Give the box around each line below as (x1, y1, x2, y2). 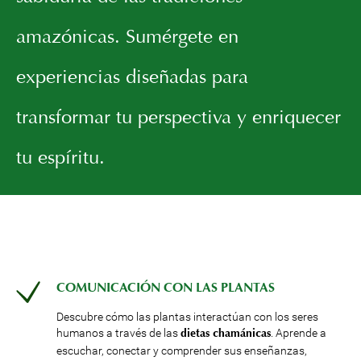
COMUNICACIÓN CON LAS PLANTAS (56, 282, 275, 295)
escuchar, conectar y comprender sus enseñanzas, (56, 344, 307, 357)
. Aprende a (271, 326, 326, 339)
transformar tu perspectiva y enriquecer (16, 109, 341, 128)
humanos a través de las (56, 326, 180, 339)
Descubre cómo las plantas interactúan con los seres (56, 310, 318, 323)
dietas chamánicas (180, 329, 271, 340)
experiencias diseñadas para (16, 68, 248, 88)
